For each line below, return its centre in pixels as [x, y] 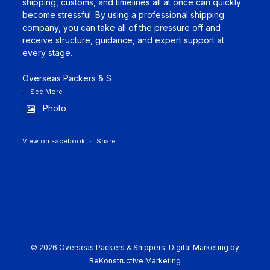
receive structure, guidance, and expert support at [123, 40]
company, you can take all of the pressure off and [121, 27]
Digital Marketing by [204, 247]
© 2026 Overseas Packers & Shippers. [99, 247]
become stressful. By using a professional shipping [123, 15]
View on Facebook [53, 141]
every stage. [47, 53]
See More [46, 92]
